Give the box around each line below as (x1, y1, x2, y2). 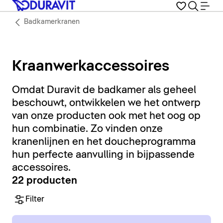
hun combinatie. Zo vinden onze (12, 124, 163, 134)
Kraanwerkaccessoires (12, 59, 169, 74)
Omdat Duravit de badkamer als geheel (12, 85, 196, 96)
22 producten (12, 176, 77, 186)
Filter (25, 195, 44, 204)
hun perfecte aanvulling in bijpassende (12, 150, 195, 160)
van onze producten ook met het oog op (12, 111, 201, 121)
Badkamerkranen (24, 18, 80, 25)
